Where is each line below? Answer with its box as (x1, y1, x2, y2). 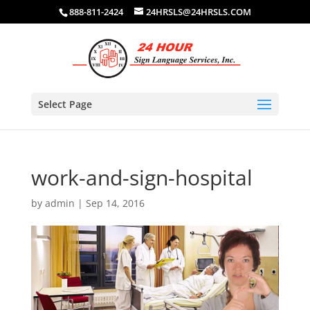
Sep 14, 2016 (85, 197, 145, 210)
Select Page (37, 97, 92, 111)
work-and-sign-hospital (30, 163, 253, 192)
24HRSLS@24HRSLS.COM (145, 5, 251, 18)
